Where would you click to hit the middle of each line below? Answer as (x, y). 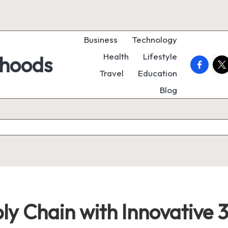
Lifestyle (160, 56)
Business (101, 39)
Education (158, 73)
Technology (154, 39)
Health (116, 56)
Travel (111, 73)
